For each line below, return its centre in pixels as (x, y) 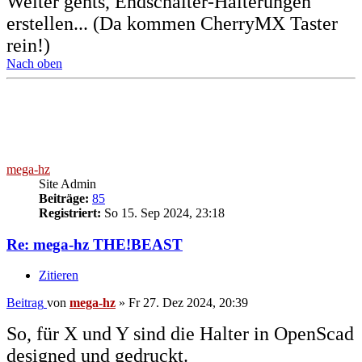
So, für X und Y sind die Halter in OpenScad (180, 334)
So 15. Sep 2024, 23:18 (163, 213)
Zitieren (59, 276)
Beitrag (25, 303)
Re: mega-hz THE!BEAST (95, 244)
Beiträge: (64, 199)
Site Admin (67, 184)
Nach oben (34, 64)
